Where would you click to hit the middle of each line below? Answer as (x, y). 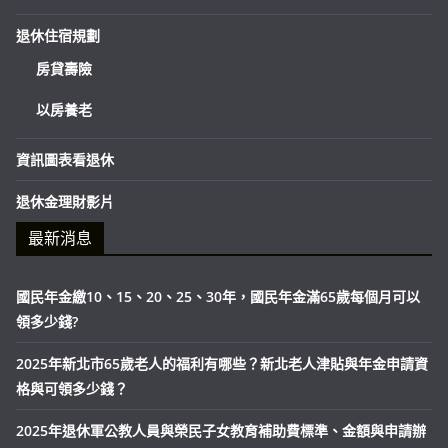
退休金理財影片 (65, 201)
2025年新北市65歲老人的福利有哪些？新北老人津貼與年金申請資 (222, 363)
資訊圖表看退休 (65, 159)
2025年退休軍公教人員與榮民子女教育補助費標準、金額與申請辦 (221, 430)
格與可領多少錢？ (72, 388)
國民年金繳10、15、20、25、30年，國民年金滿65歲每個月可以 (218, 296)
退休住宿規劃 (58, 35)
